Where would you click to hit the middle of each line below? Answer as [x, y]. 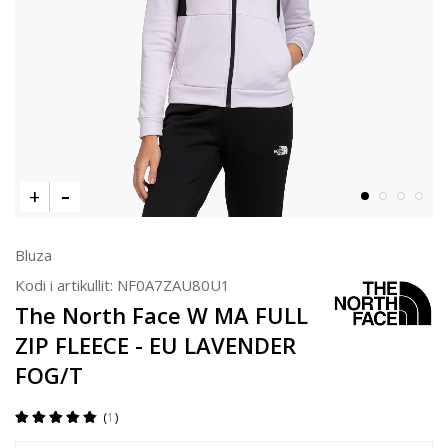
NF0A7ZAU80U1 [173, 285]
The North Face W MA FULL [161, 315]
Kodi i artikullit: [66, 285]
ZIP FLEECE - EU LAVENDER [155, 345]
